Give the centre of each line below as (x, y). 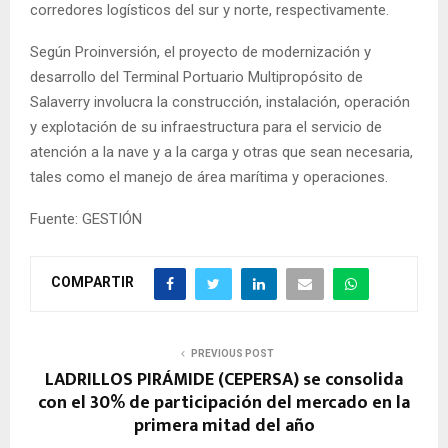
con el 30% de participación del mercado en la (224, 402)
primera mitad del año (224, 425)
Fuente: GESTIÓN (86, 218)
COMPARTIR (92, 282)
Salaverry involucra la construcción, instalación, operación (220, 101)
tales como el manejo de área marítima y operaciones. (209, 176)
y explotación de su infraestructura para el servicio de (206, 126)
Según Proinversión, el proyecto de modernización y (200, 51)
